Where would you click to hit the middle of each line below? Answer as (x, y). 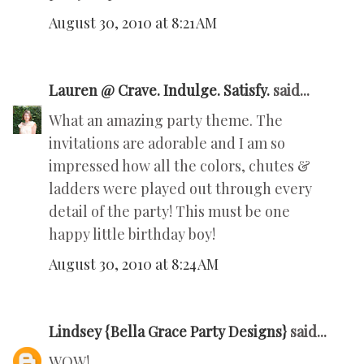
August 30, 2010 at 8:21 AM (133, 22)
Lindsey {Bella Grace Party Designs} (168, 331)
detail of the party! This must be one (169, 211)
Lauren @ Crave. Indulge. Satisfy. (159, 90)
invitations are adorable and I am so (167, 143)
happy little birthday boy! (132, 234)
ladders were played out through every (180, 188)
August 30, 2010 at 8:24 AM (134, 264)
